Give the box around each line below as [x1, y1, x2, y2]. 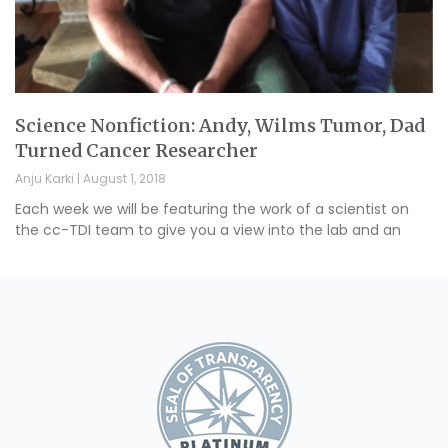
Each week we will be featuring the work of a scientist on [15, 198, 409, 219]
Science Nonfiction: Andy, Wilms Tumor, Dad [15, 113, 425, 137]
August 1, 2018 [80, 169, 166, 187]
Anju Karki [15, 169, 77, 187]
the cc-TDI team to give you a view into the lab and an [15, 219, 401, 240]
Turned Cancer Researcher [15, 138, 258, 162]
